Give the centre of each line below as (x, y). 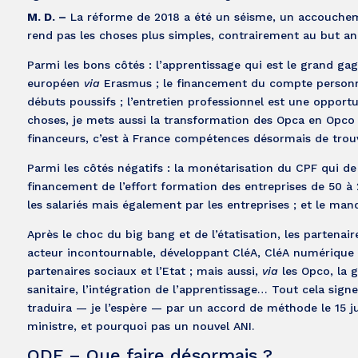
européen (55, 83)
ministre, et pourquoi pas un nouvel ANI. (140, 326)
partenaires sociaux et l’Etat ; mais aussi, (144, 270)
